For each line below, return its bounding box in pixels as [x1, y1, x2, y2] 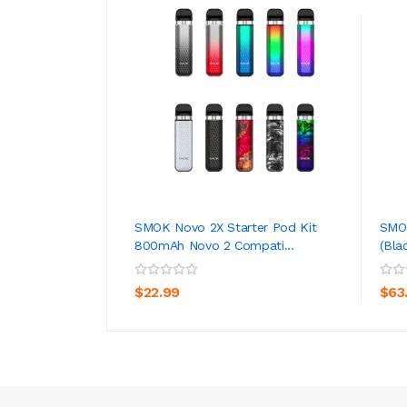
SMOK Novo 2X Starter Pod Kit [134, 219, 317, 234]
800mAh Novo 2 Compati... [134, 237, 294, 253]
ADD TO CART [177, 259, 255, 273]
